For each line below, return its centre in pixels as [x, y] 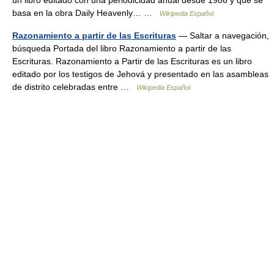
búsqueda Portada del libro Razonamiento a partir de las [122, 48]
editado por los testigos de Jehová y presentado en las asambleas [140, 74]
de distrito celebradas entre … [74, 87]
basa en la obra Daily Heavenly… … [86, 13]
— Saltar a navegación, [223, 35]
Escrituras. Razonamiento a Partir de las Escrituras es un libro [132, 61]
